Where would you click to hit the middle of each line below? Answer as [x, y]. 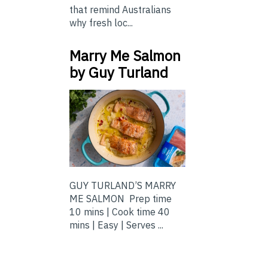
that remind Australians [120, 10]
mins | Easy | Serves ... [116, 225]
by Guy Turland [119, 73]
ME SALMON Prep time [121, 199]
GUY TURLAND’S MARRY [123, 186]
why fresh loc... [101, 23]
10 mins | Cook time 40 [120, 212]
